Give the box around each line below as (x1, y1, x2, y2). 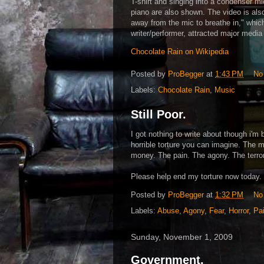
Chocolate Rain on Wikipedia (131, 47, 229, 56)
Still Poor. (131, 107, 186, 121)
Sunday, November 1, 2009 (131, 232, 233, 242)
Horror (229, 206, 249, 215)
